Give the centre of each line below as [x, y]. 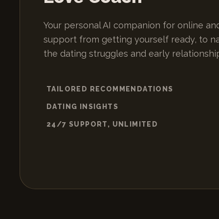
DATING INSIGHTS [82, 107]
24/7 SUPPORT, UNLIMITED [102, 124]
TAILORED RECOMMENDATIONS [110, 89]
